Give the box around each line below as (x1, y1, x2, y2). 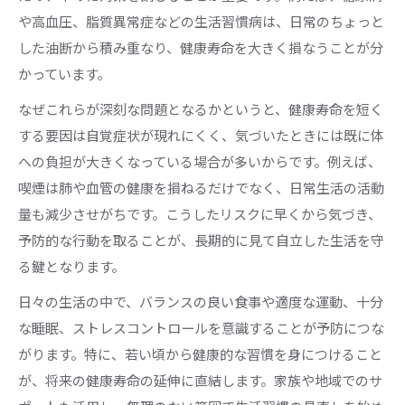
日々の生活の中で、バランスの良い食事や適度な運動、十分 (18, 291, 383, 311)
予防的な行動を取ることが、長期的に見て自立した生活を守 (18, 230, 384, 250)
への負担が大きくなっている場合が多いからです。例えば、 (18, 151, 381, 171)
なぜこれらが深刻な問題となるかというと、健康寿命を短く (18, 99, 383, 118)
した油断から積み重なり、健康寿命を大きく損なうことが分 (18, 37, 383, 57)
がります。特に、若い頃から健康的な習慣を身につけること (18, 344, 382, 363)
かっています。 (18, 63, 110, 83)
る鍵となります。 (18, 256, 125, 276)
